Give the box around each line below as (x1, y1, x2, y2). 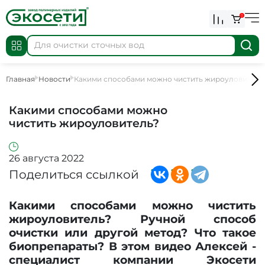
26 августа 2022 (9, 153, 84, 164)
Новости (38, 75, 70, 84)
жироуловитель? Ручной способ (9, 212, 256, 227)
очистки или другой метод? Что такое (9, 225, 256, 240)
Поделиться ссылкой (9, 167, 139, 182)
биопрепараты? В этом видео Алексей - (9, 239, 256, 254)
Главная (6, 75, 35, 84)
